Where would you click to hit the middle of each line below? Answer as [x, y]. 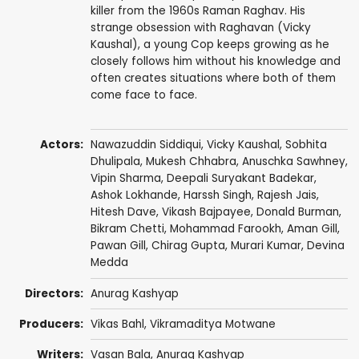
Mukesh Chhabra [191, 162]
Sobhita [306, 145]
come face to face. [143, 95]
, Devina [323, 246]
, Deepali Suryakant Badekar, [238, 179]
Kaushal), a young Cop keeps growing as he [210, 45]
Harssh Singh [217, 196]
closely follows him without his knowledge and [215, 62]
